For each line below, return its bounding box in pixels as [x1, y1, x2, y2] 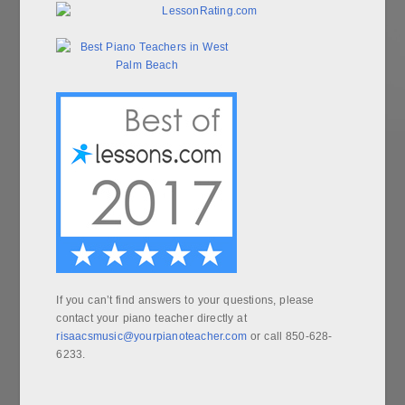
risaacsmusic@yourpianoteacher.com [56, 329, 248, 343]
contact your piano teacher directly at [56, 311, 247, 325]
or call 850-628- [247, 329, 333, 343]
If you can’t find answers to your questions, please [56, 293, 315, 306]
